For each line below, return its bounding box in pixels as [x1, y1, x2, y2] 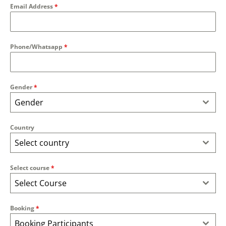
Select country [15, 137, 69, 148]
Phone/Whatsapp [10, 42, 64, 51]
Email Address [10, 2, 54, 11]
